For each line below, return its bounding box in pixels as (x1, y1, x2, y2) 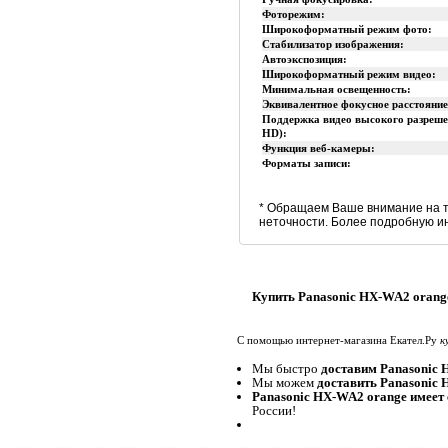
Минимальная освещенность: (262, 83, 412, 95)
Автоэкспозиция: (262, 53, 348, 65)
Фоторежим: (262, 8, 326, 20)
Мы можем (252, 375, 317, 390)
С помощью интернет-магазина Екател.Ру (237, 334, 440, 346)
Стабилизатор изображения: (262, 38, 405, 50)
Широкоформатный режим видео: (262, 68, 437, 80)
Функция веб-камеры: (262, 142, 376, 154)
